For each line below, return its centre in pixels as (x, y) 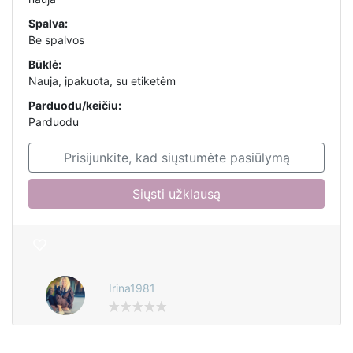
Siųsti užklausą (176, 194)
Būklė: (45, 65)
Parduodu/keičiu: (75, 106)
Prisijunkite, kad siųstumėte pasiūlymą (176, 158)
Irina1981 (132, 288)
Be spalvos (56, 40)
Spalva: (48, 24)
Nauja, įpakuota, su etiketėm (102, 81)
